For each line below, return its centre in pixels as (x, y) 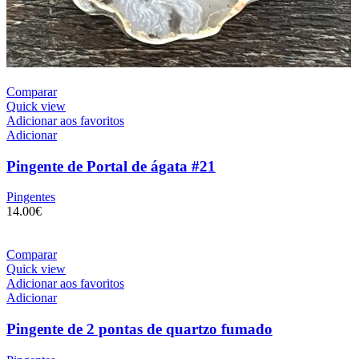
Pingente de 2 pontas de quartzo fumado (139, 329)
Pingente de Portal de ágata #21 (111, 166)
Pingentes (31, 197)
